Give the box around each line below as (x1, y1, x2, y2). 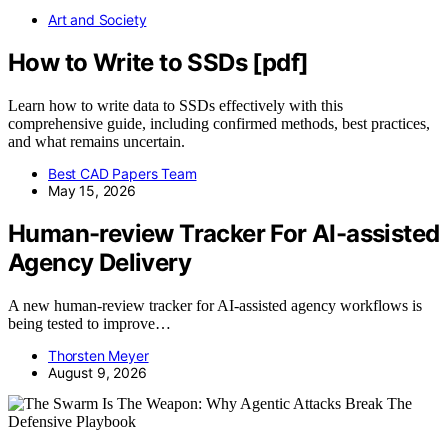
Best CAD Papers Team (48, 164, 197, 182)
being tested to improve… (8, 314, 171, 332)
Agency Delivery (8, 247, 191, 277)
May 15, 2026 (48, 181, 136, 199)
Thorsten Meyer (48, 346, 149, 364)
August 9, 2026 (48, 363, 147, 381)
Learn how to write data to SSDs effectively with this (8, 96, 343, 114)
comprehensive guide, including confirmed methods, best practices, (8, 114, 430, 132)
